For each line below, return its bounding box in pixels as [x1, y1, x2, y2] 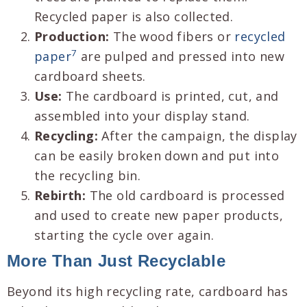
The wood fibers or [109, 27, 235, 45]
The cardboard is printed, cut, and [62, 87, 279, 104]
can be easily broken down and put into [34, 147, 280, 164]
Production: [34, 27, 110, 45]
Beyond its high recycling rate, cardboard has [7, 282, 288, 299]
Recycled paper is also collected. [34, 8, 234, 25]
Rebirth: [34, 186, 86, 204]
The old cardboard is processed [86, 186, 285, 204]
